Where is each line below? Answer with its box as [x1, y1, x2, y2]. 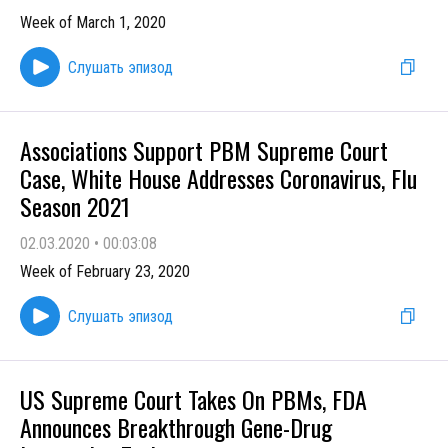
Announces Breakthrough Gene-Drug [20, 409, 332, 445]
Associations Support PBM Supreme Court [20, 132, 388, 168]
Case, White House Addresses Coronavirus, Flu [20, 160, 417, 196]
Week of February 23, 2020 [20, 262, 190, 281]
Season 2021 [20, 188, 130, 224]
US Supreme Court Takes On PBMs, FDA [20, 381, 367, 417]
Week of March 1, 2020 [20, 13, 166, 32]
